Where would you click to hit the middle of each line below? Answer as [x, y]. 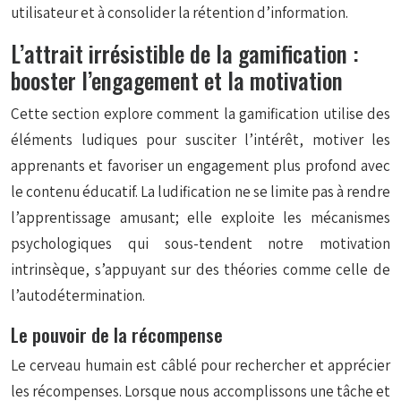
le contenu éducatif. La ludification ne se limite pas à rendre [200, 192]
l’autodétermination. [78, 295]
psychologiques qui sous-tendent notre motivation [200, 243]
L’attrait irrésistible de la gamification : [185, 53]
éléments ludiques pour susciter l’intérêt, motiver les [200, 140]
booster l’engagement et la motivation [177, 80]
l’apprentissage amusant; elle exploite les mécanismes [200, 218]
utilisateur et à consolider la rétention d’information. [179, 13]
